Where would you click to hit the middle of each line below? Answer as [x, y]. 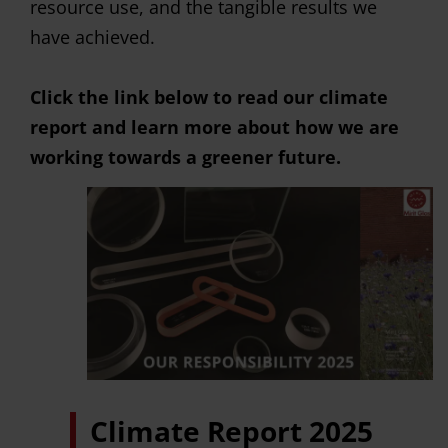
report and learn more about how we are [214, 127]
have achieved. [92, 37]
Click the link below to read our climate [209, 97]
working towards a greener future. [185, 157]
